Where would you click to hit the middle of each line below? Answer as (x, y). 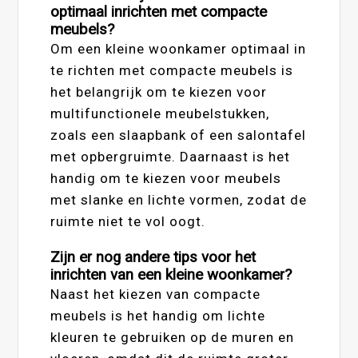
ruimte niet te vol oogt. (128, 222)
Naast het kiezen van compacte (156, 294)
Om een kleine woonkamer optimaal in (179, 49)
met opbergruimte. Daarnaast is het (171, 157)
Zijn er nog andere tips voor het (153, 258)
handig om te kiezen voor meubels (166, 179)
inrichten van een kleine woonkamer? (171, 275)
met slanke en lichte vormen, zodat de (179, 200)
